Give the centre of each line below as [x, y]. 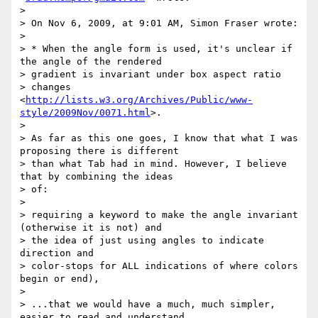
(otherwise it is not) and [91, 228]
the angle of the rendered [91, 62]
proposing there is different [99, 151]
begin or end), [60, 279]
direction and [57, 253]
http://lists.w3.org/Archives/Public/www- [139, 100]
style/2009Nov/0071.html [85, 113]
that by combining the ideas [97, 177]
